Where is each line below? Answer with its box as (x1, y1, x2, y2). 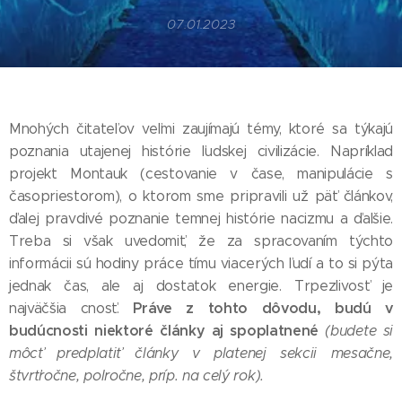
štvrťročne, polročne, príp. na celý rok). (9, 367, 264, 384)
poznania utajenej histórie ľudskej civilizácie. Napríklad (9, 143, 393, 160)
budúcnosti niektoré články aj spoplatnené (9, 321, 326, 340)
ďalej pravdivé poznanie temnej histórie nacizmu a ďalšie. (9, 210, 393, 227)
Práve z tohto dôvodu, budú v (133, 299, 393, 318)
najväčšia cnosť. (9, 300, 134, 317)
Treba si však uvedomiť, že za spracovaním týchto (9, 232, 393, 249)
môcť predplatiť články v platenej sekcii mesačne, (9, 345, 393, 362)
